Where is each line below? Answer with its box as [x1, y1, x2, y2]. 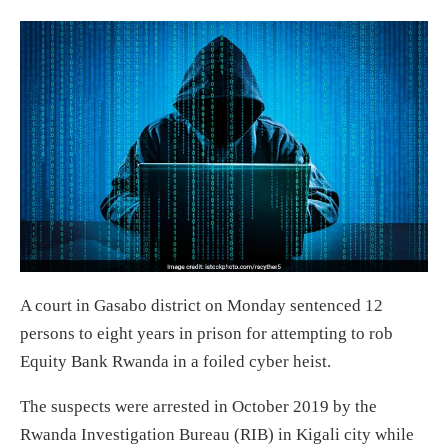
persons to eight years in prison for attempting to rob [20, 323, 393, 343]
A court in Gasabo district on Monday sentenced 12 [20, 295, 383, 315]
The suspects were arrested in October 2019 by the [20, 396, 377, 416]
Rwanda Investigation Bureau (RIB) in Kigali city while [20, 424, 414, 444]
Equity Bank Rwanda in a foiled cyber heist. [20, 351, 331, 371]
